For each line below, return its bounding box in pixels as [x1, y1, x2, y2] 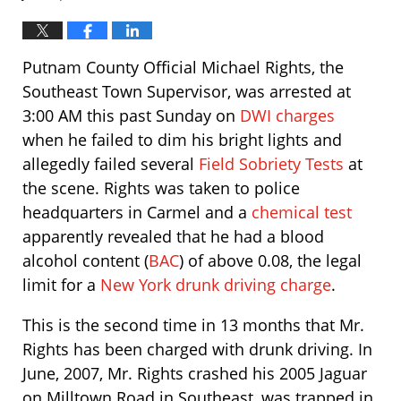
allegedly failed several [22, 153, 199, 175]
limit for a [22, 274, 100, 295]
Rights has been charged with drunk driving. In [22, 338, 372, 360]
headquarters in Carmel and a [22, 201, 252, 223]
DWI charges [240, 105, 335, 126]
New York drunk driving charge [100, 274, 331, 295]
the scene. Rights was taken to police [22, 177, 300, 199]
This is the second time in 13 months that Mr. [22, 314, 364, 336]
